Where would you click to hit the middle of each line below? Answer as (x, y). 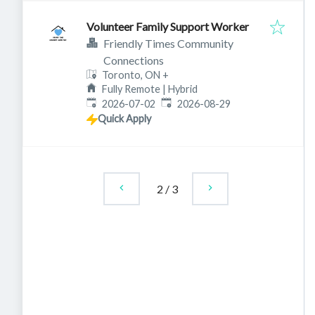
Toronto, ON (131, 75)
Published (108, 103)
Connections (134, 60)
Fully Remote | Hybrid (150, 89)
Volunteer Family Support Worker (168, 27)
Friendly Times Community (168, 44)
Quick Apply (124, 118)
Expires (177, 103)
